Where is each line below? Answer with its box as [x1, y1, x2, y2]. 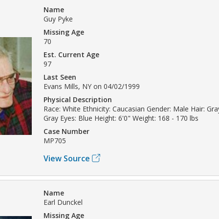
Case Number [44, 126, 89, 136]
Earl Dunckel [44, 197, 83, 207]
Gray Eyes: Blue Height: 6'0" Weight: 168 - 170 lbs [44, 113, 198, 123]
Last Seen [44, 72, 76, 82]
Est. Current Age [44, 49, 99, 59]
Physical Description [44, 94, 112, 104]
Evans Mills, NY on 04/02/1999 [44, 81, 140, 91]
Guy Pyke [44, 14, 73, 23]
